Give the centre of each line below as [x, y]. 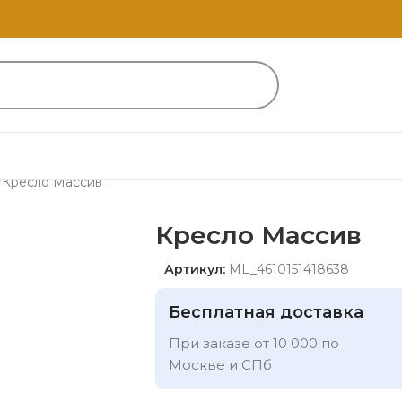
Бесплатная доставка [266, 312]
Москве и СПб [220, 364]
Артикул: [197, 269]
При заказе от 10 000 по [254, 343]
